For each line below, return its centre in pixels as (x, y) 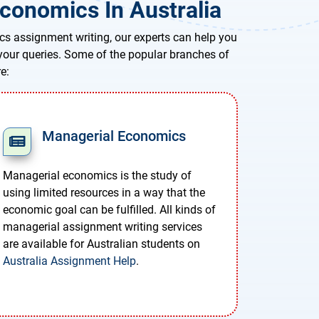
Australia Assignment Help (69, 261)
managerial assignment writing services (103, 227)
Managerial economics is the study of (97, 176)
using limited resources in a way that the (104, 193)
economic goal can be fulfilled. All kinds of (109, 210)
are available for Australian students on (101, 244)
